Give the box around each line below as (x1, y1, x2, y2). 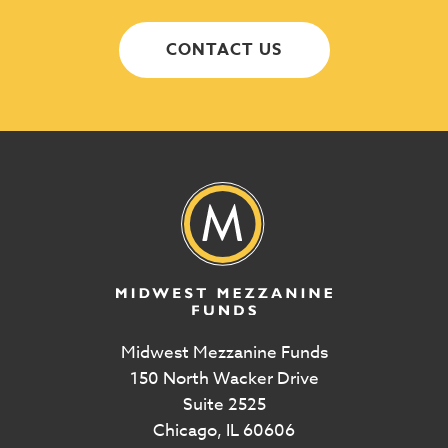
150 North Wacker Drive (129, 365, 319, 391)
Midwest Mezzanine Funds (120, 339, 328, 365)
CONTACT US (166, 38, 282, 62)
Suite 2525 (182, 391, 266, 417)
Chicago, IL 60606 (153, 417, 295, 443)
